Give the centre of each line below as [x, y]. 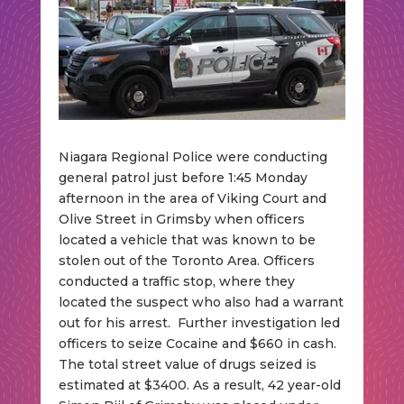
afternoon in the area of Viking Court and [192, 199]
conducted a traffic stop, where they [176, 282]
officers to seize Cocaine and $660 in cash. [197, 344]
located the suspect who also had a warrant [201, 303]
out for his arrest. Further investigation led [199, 323]
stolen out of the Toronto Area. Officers [186, 261]
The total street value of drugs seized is [187, 365]
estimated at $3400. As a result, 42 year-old [199, 386]
